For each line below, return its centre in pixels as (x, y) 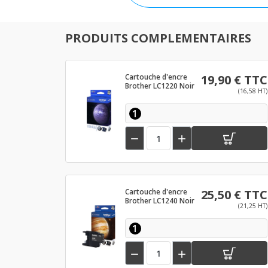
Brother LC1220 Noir (160, 86)
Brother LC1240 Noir (160, 201)
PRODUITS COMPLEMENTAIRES (158, 38)
